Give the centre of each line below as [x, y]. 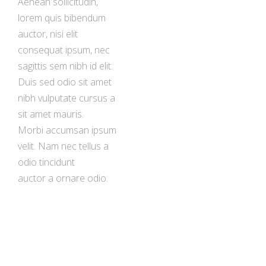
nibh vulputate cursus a [66, 98]
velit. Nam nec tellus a [63, 146]
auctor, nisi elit [48, 34]
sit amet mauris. [51, 114]
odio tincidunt [46, 162]
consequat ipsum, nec [64, 50]
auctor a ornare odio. [63, 178]
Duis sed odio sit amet [65, 82]
